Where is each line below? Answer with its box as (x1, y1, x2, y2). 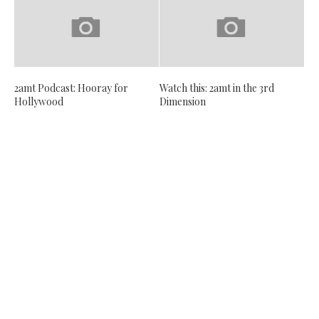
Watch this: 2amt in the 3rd (159, 81, 274, 95)
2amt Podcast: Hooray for (14, 81, 128, 95)
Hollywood (14, 95, 63, 109)
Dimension (159, 95, 206, 109)
